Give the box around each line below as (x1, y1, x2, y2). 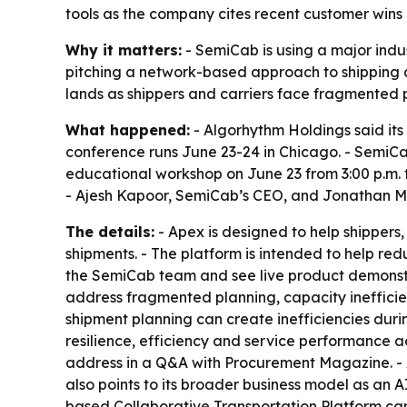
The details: (65, 222, 154, 241)
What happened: (65, 120, 190, 139)
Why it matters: (65, 40, 182, 59)
